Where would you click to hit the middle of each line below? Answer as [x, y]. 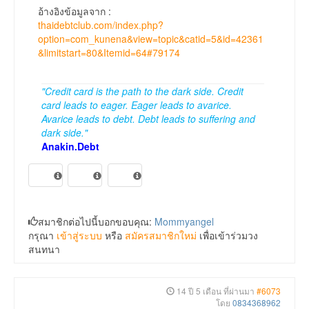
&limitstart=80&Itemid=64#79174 [109, 53]
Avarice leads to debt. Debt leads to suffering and [148, 119]
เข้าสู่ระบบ [79, 236]
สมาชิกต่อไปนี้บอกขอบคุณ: [96, 222]
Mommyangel [184, 222]
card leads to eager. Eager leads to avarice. [137, 105]
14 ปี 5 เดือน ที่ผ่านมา [216, 291]
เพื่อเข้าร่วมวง [227, 236]
